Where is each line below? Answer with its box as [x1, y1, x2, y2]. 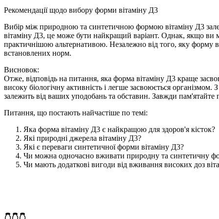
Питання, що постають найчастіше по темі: [4, 108, 148, 117]
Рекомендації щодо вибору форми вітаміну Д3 [4, 5, 158, 14]
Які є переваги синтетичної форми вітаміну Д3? [23, 142, 184, 151]
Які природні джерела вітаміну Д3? [23, 133, 141, 142]
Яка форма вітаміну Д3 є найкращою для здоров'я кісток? [23, 125, 215, 133]
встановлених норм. [4, 48, 71, 57]
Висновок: [4, 65, 39, 74]
